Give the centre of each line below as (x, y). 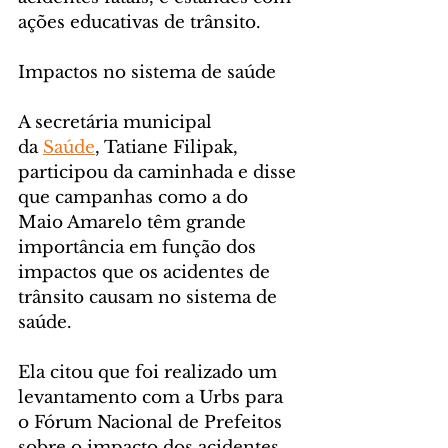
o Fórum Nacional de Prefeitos (152, 422)
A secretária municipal (117, 122)
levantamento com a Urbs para (153, 397)
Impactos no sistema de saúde (147, 72)
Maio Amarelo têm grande (134, 222)
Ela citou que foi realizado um (150, 372)
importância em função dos (139, 247)
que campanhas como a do (135, 197)
